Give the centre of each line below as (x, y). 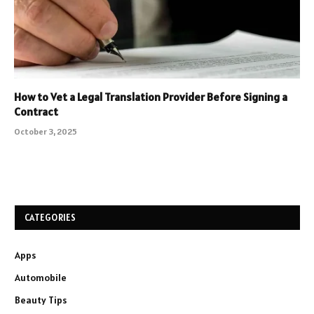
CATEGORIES (50, 217)
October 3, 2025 (46, 131)
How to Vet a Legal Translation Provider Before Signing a (151, 96)
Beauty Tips (41, 300)
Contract (36, 111)
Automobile (41, 277)
